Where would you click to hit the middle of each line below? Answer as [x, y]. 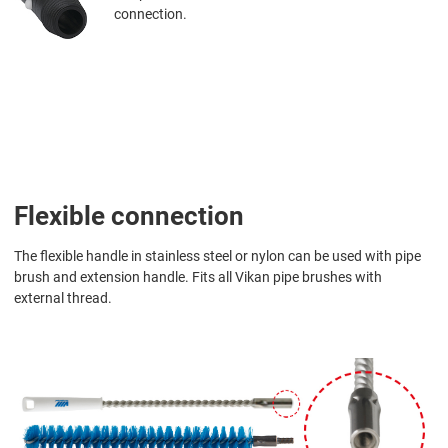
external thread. [63, 297]
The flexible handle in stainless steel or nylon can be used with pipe [217, 255]
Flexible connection [129, 215]
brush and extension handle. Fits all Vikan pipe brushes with [198, 276]
